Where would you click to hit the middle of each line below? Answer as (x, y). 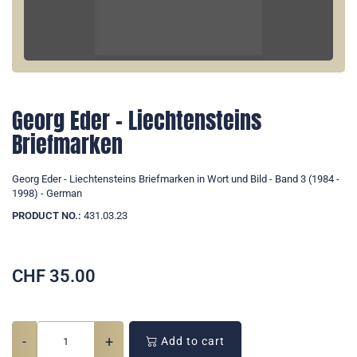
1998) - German (47, 194)
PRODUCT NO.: (47, 216)
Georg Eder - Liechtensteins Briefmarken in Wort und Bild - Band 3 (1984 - (176, 179)
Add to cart (191, 341)
